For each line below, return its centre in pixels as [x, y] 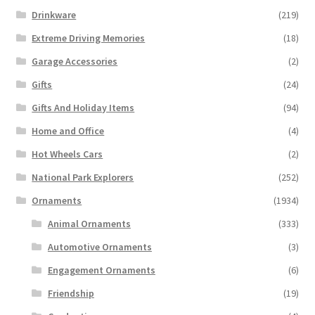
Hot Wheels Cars [67, 154]
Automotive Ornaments [99, 246]
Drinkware [54, 14]
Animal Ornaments [89, 223]
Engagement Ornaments [101, 270]
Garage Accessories [75, 61]
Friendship [71, 293]
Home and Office [68, 130]
